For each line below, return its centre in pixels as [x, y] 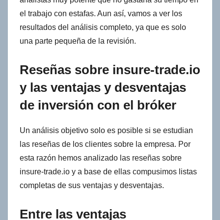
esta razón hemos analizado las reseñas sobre [101, 158]
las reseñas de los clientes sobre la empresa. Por [105, 144]
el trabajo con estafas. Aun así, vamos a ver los [101, 14]
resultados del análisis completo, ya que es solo [103, 27]
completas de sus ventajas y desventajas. [92, 185]
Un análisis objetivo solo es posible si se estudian [106, 130]
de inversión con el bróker [98, 105]
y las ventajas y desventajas [103, 88]
